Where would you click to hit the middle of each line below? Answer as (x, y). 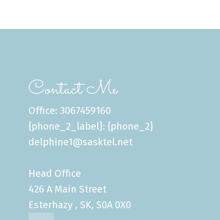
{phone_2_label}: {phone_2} (91, 126)
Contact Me (73, 89)
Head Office (55, 173)
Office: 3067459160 (70, 110)
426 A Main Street (68, 189)
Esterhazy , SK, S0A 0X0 (80, 205)
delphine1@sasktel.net (81, 142)
